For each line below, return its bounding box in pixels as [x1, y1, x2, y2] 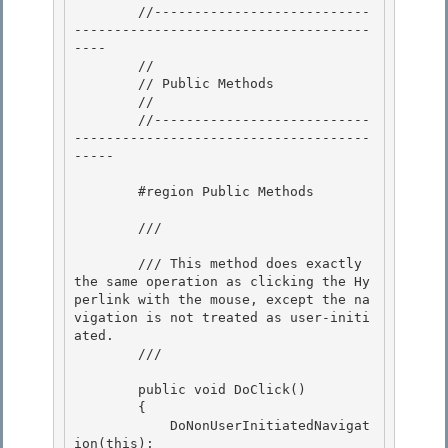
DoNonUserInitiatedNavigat [74, 418, 170, 434]
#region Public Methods [74, 184, 138, 200]
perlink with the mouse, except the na [74, 292, 370, 308]
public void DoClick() [74, 382, 138, 398]
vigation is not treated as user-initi [74, 310, 370, 326]
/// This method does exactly [74, 256, 138, 272]
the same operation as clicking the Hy [74, 274, 370, 290]
